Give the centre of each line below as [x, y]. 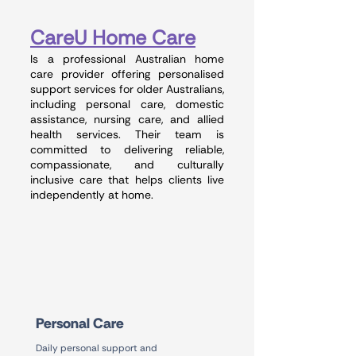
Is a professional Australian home [127, 59]
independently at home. [92, 195]
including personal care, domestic [127, 104]
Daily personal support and [97, 348]
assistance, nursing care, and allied [127, 119]
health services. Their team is [127, 134]
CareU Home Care [113, 38]
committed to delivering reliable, [127, 149]
